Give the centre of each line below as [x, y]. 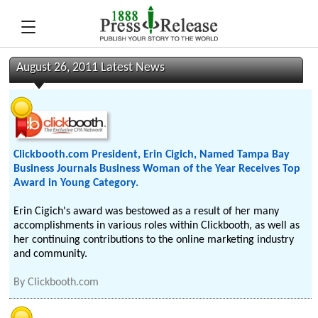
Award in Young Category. [76, 183]
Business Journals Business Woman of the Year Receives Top [157, 169]
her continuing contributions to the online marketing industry [154, 240]
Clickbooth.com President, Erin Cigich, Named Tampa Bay [152, 155]
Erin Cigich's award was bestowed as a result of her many [147, 212]
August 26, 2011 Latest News [91, 68]
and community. [51, 254]
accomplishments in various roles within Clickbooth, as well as [157, 226]
